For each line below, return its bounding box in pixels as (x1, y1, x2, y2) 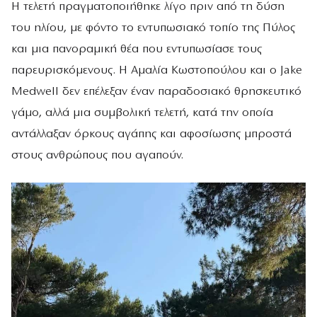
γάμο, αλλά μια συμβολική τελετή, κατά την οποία (11, 106, 273, 119)
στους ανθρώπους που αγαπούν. (11, 149, 183, 161)
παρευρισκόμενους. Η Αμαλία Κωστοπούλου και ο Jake (11, 64, 302, 76)
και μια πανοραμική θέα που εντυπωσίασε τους (11, 42, 262, 55)
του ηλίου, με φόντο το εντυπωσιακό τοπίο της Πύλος (11, 21, 295, 34)
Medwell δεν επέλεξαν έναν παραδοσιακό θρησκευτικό (11, 85, 301, 98)
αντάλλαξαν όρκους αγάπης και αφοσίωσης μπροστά (11, 127, 292, 140)
